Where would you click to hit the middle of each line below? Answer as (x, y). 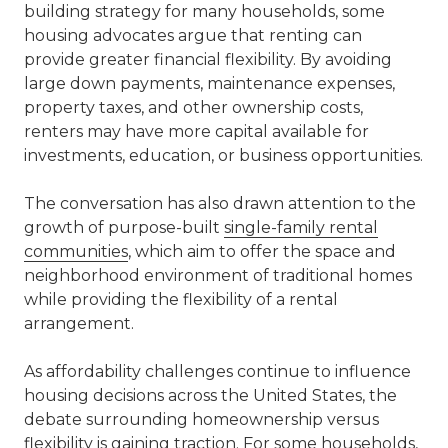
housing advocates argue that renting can (193, 36)
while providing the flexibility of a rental (181, 300)
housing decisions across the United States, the (210, 396)
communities (76, 252)
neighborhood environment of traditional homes (218, 276)
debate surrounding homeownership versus (201, 420)
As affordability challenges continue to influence (217, 372)
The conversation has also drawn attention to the (220, 204)
